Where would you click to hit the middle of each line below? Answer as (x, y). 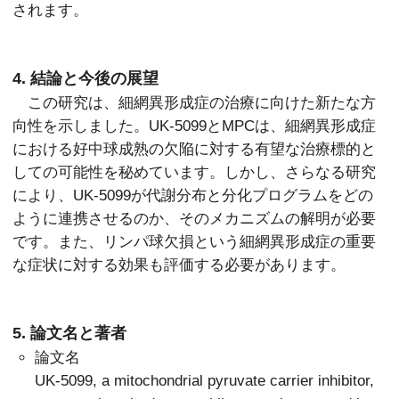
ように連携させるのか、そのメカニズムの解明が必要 (195, 219)
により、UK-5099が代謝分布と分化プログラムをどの (193, 195)
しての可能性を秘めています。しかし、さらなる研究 (195, 172)
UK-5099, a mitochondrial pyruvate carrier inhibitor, (205, 381)
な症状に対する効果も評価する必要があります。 (179, 265)
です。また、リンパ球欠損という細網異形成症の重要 (195, 242)
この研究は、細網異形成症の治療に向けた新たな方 (195, 103)
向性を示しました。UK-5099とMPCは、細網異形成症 (195, 126)
